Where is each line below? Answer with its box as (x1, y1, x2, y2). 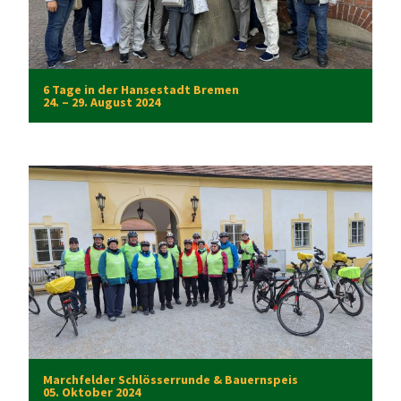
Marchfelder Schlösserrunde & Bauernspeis (43, 371, 298, 388)
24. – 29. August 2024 (43, 93, 160, 110)
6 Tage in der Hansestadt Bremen (43, 81, 239, 98)
